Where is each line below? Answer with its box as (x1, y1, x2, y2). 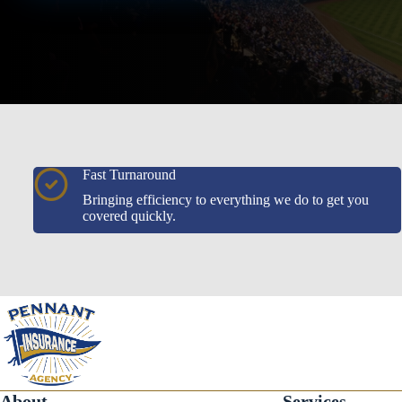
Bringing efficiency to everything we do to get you (83, 192, 369, 207)
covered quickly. (83, 208, 176, 223)
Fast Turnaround (83, 167, 176, 182)
